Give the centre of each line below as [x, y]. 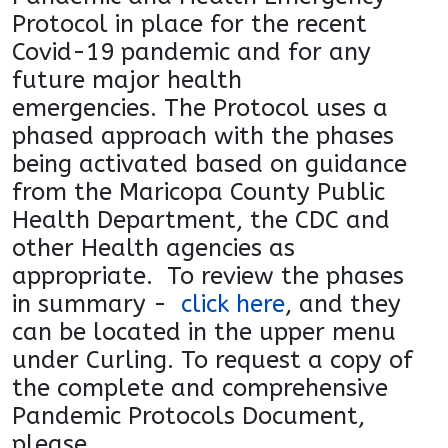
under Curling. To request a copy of [212, 359]
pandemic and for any [246, 51]
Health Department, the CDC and [201, 219]
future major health [127, 79]
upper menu [327, 331]
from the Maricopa [121, 191]
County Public [307, 191]
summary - [109, 303]
